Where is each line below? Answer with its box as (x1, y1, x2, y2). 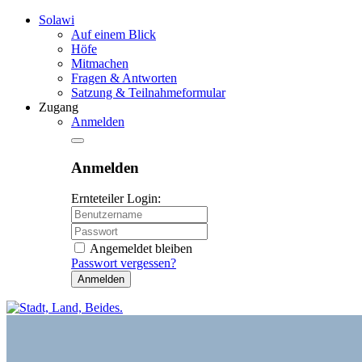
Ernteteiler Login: (71, 192, 161, 206)
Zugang (39, 100, 78, 114)
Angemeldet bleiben (90, 242, 192, 256)
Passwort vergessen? (71, 256, 176, 271)
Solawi (39, 13, 74, 27)
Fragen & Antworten (71, 71, 177, 85)
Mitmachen (71, 57, 128, 70)
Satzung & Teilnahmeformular (71, 86, 225, 99)
